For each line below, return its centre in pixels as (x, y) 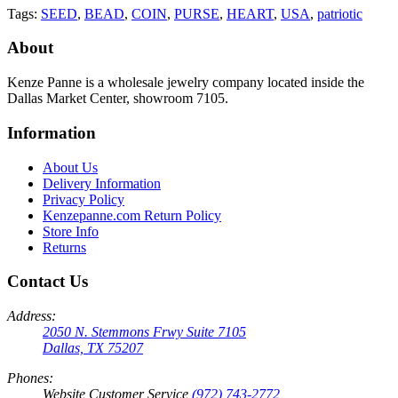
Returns (64, 247)
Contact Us (48, 282)
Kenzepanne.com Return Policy (132, 215)
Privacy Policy (84, 199)
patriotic (340, 13)
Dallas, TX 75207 (93, 348)
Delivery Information (102, 183)
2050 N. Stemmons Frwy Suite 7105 (144, 332)
